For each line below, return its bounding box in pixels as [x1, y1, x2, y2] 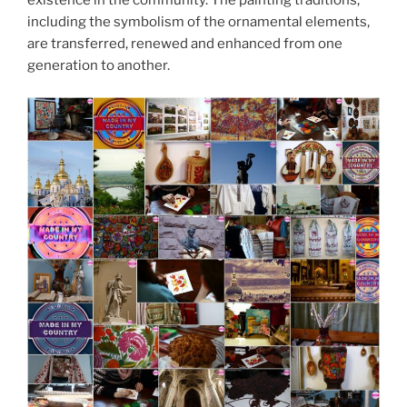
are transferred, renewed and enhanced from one [27, 35, 342, 53]
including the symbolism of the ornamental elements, [27, 14, 370, 31]
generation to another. [27, 57, 170, 74]
